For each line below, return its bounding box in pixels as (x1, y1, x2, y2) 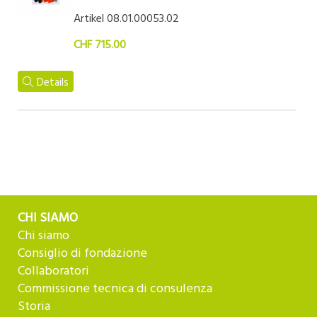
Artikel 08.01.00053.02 (73, 10, 179, 29)
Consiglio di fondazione (18, 243, 147, 265)
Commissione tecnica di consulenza (18, 279, 212, 300)
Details (37, 74, 69, 92)
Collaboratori (18, 261, 89, 282)
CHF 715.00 (73, 36, 126, 55)
